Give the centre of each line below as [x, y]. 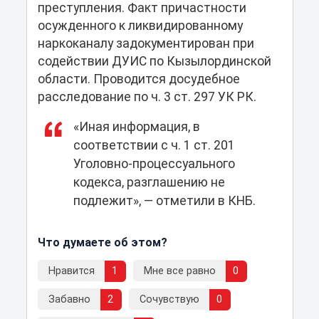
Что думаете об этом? [102, 243]
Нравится [71, 271]
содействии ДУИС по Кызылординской [154, 62]
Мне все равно [179, 271]
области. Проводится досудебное [138, 79]
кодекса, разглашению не [149, 183]
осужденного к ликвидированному [140, 26]
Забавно [69, 300]
